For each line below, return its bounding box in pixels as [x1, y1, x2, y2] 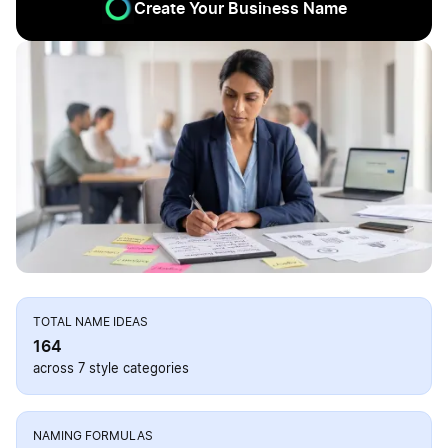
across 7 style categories [33, 363, 189, 377]
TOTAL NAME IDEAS [33, 316, 148, 329]
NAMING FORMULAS [33, 430, 153, 443]
